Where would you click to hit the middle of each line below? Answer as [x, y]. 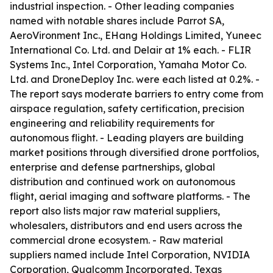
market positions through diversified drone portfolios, [134, 152]
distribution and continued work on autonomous [122, 182]
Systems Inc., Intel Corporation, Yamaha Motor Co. [128, 65]
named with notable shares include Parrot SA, [117, 21]
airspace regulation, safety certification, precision [127, 108]
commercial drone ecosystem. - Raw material [116, 240]
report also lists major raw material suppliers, [115, 211]
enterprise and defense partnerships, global [112, 167]
